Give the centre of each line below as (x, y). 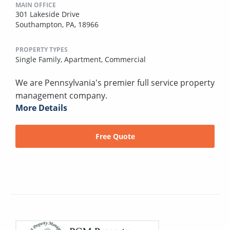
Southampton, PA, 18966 (57, 24)
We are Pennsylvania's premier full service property (115, 82)
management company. (61, 95)
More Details (41, 108)
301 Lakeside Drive (47, 14)
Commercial (125, 59)
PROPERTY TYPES (42, 49)
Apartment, (84, 59)
